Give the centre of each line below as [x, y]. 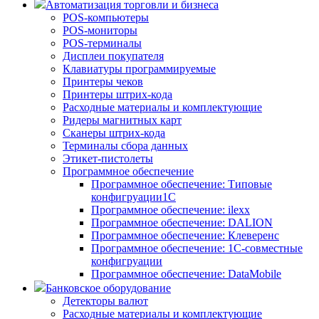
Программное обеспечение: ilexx [171, 209]
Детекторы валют [105, 300]
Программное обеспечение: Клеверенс [185, 235]
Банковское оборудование [108, 288]
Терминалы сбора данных [125, 145]
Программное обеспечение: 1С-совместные [197, 248]
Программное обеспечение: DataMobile [186, 273]
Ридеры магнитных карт [122, 120]
